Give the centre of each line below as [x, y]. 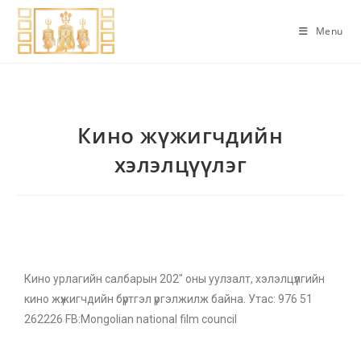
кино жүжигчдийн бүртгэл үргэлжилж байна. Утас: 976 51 [168, 299]
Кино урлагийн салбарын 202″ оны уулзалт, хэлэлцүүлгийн [174, 279]
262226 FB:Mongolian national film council [131, 319]
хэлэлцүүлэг [180, 164]
